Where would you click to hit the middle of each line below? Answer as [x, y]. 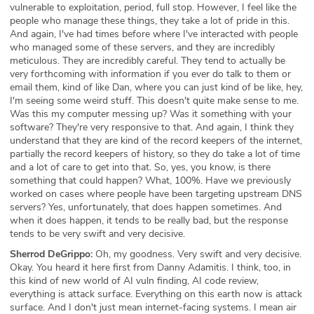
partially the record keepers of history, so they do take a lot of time [155, 153]
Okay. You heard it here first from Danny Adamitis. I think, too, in [150, 267]
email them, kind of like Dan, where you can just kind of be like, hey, [156, 87]
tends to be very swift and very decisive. [97, 233]
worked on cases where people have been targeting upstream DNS [156, 193]
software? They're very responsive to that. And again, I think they [152, 127]
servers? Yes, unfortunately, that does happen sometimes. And [146, 207]
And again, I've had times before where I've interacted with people [154, 34]
